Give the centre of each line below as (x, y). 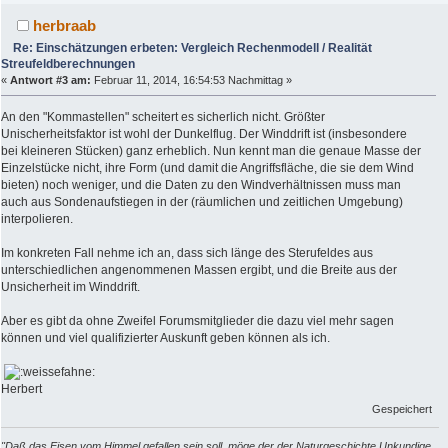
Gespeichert (402, 408)
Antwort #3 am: (50, 79)
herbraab (65, 25)
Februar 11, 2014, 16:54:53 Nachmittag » (191, 79)
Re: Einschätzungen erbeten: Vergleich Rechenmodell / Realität (193, 47)
